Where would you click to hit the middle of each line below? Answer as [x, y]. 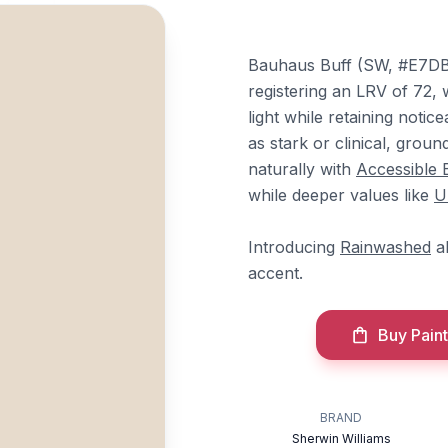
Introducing [294, 247]
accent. [275, 273]
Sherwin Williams [341, 438]
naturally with [302, 169]
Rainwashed [385, 247]
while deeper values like [341, 195]
